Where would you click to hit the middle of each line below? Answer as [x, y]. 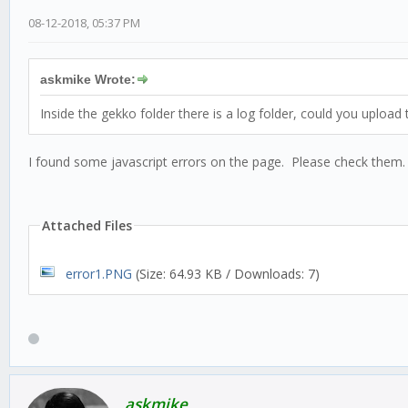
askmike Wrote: [88, 79]
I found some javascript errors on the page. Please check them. [217, 161]
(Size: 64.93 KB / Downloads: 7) [226, 273]
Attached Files [87, 225]
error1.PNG [99, 273]
